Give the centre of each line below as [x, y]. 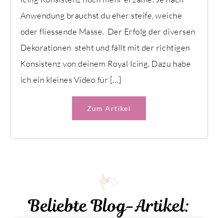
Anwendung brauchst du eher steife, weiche [101, 15]
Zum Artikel [109, 108]
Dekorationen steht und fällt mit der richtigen [105, 47]
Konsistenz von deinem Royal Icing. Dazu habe [106, 63]
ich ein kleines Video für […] [71, 79]
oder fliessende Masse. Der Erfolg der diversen [108, 31]
